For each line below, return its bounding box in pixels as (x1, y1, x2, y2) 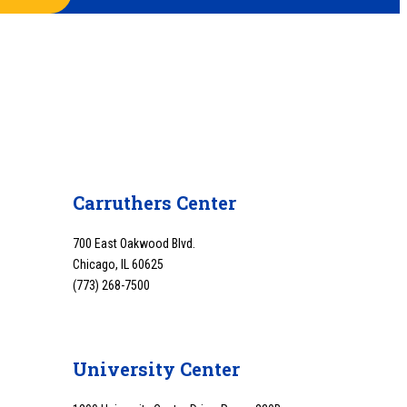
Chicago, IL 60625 (73, 257, 164, 273)
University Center (73, 357, 240, 382)
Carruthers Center (73, 191, 236, 215)
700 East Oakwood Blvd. (73, 236, 195, 252)
